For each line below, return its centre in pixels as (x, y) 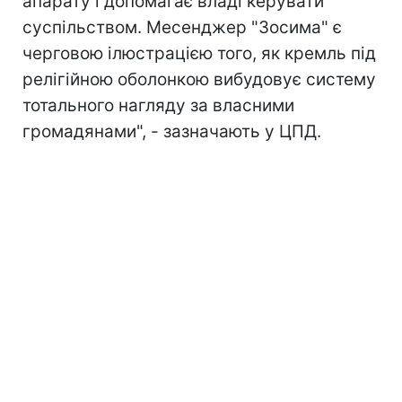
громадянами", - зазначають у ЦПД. (172, 131)
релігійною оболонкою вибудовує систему (199, 79)
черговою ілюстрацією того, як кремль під (199, 53)
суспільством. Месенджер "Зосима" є (182, 27)
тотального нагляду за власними (158, 105)
